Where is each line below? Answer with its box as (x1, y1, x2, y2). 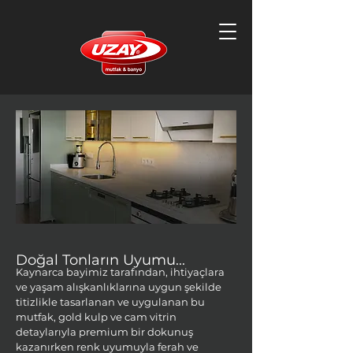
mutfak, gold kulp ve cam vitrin (16, 310, 176, 323)
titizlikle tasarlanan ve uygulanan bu (16, 295, 205, 308)
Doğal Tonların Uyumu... (16, 251, 185, 269)
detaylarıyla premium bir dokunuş (16, 325, 193, 338)
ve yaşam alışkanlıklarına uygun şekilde (16, 281, 221, 293)
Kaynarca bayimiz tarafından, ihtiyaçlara (16, 266, 225, 278)
